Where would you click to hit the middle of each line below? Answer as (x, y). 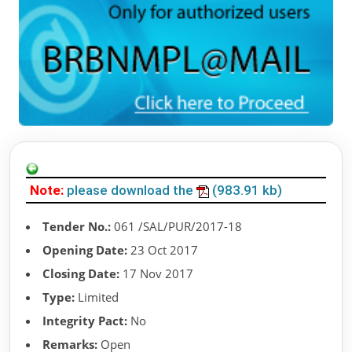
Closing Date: (81, 274)
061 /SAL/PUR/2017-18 (176, 227)
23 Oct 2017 (163, 250)
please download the (132, 191)
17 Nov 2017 (156, 274)
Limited (97, 297)
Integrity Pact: (85, 321)
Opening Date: (85, 250)
